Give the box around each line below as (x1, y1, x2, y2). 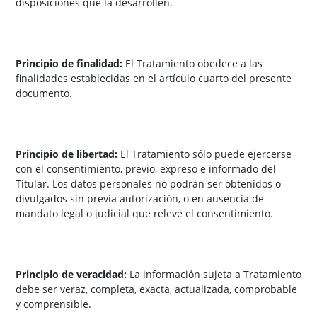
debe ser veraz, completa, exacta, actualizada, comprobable (16, 282, 297, 296)
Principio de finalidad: (16, 57, 122, 71)
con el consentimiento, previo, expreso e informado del (16, 162, 276, 176)
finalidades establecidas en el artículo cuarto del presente (16, 71, 292, 86)
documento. (16, 86, 72, 100)
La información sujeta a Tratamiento (127, 267, 301, 282)
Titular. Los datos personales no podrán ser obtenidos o (16, 177, 281, 191)
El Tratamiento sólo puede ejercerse (117, 147, 292, 161)
